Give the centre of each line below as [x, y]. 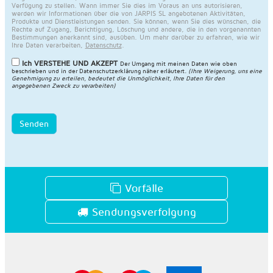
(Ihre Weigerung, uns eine [225, 70]
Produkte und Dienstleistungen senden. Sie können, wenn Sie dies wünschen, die [136, 21]
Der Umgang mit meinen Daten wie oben [178, 63]
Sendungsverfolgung [142, 211]
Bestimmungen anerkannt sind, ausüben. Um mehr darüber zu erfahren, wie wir [135, 37]
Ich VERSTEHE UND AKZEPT [69, 63]
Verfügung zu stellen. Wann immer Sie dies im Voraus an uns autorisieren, [127, 5]
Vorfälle [142, 188]
